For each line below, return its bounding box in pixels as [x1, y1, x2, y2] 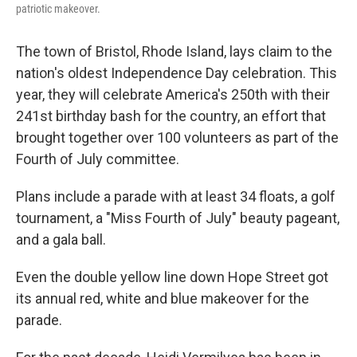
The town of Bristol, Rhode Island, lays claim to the [16, 43, 332, 61]
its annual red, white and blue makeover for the [16, 290, 309, 308]
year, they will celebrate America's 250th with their [16, 86, 330, 104]
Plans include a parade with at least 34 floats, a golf [16, 188, 335, 206]
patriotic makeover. [16, 2, 100, 16]
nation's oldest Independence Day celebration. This [16, 65, 337, 82]
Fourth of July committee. [16, 151, 179, 168]
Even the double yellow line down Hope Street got [16, 269, 328, 286]
